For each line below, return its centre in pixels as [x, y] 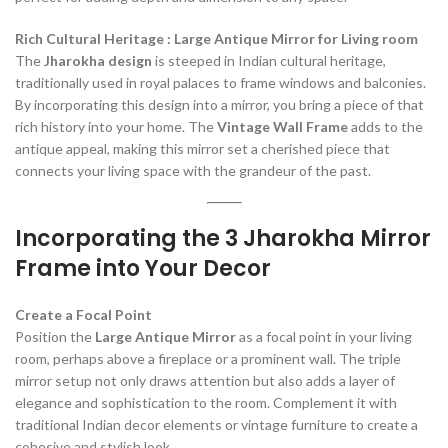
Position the [55, 336]
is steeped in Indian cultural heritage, [269, 60]
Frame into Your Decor [143, 268]
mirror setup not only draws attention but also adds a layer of [205, 380]
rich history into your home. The [116, 126]
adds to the [385, 126]
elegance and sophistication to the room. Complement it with [206, 402]
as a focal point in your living [324, 336]
